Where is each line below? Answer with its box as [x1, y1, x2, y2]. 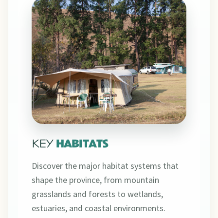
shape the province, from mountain [32, 174, 159, 186]
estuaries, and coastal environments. [32, 202, 165, 214]
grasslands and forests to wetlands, [32, 188, 163, 200]
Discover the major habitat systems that [32, 160, 179, 172]
